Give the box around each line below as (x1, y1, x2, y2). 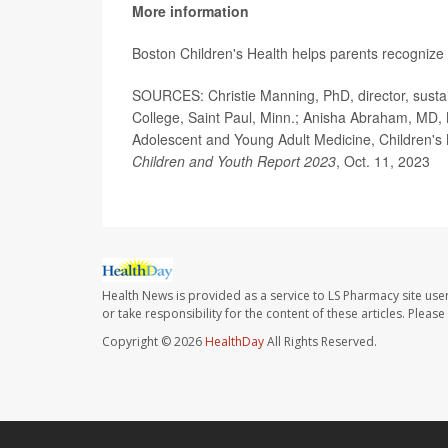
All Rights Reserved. (264, 333, 377, 351)
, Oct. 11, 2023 (336, 151, 430, 172)
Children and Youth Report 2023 (132, 151, 336, 172)
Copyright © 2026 (102, 333, 205, 351)
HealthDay (205, 333, 264, 351)
